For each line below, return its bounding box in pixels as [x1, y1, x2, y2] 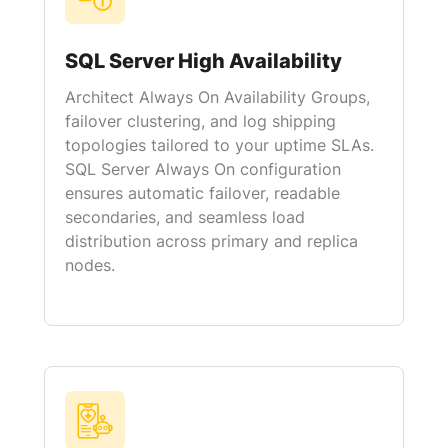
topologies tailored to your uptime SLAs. [65, 135, 374, 155]
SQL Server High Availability [65, 49, 342, 73]
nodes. [65, 255, 115, 275]
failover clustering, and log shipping [65, 111, 336, 131]
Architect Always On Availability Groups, [65, 87, 370, 107]
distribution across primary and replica [65, 231, 358, 251]
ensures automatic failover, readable [65, 183, 340, 203]
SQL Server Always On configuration [65, 159, 341, 179]
